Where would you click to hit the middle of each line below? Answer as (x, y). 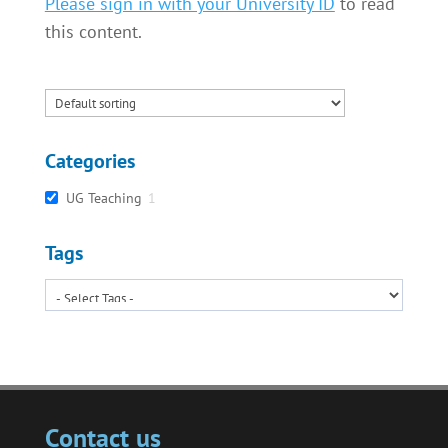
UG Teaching (103, 197)
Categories (89, 160)
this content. (93, 31)
